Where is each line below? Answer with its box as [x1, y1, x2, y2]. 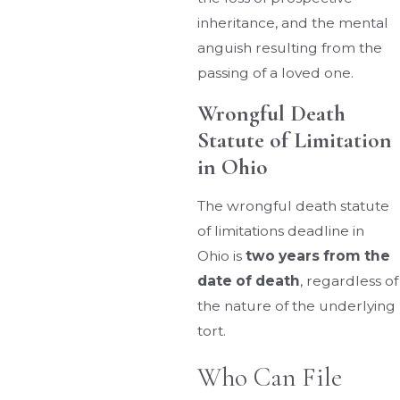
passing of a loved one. [197, 64, 354, 82]
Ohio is [197, 247, 246, 265]
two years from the [246, 247, 391, 265]
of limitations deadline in [197, 222, 365, 240]
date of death [197, 272, 301, 290]
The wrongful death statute [197, 197, 390, 215]
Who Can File [197, 361, 343, 393]
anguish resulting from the [197, 39, 383, 57]
